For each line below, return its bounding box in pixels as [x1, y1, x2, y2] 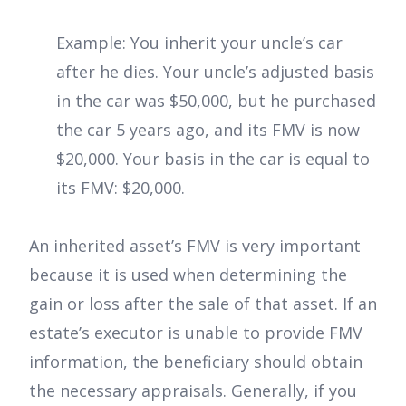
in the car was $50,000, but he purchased [56, 89, 376, 111]
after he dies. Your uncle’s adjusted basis [56, 60, 374, 82]
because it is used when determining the [29, 263, 347, 285]
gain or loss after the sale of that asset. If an [29, 292, 377, 314]
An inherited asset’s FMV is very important [29, 234, 361, 256]
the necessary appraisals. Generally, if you [29, 379, 357, 401]
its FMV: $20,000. [56, 176, 185, 198]
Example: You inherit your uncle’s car [56, 31, 343, 53]
